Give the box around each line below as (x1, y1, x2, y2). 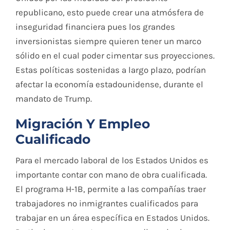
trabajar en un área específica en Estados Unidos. (15, 212, 209, 223)
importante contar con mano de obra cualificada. (15, 169, 207, 180)
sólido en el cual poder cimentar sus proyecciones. (15, 50, 215, 61)
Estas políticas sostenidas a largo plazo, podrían (15, 65, 206, 75)
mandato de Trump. (15, 93, 92, 104)
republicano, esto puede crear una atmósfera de (15, 7, 204, 18)
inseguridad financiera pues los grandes (15, 22, 175, 32)
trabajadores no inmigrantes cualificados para (15, 198, 198, 208)
